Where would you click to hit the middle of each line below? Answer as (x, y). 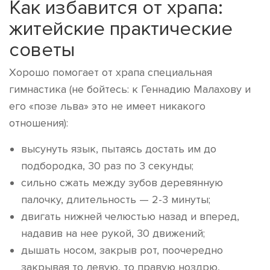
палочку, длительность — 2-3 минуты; (116, 199)
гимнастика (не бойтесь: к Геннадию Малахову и (130, 89)
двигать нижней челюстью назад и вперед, (130, 216)
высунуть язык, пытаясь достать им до (119, 149)
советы (42, 50)
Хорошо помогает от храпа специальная (111, 72)
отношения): (39, 123)
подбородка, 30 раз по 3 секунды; (107, 166)
